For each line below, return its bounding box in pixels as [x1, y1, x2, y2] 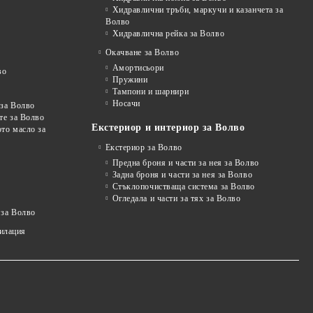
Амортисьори [112, 63, 164, 73]
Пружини [112, 75, 148, 85]
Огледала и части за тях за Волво [112, 194, 241, 204]
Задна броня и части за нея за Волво [112, 170, 253, 180]
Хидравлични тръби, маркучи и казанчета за [112, 5, 284, 15]
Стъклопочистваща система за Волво [112, 182, 256, 192]
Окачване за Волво [105, 48, 180, 58]
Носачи [112, 99, 140, 109]
